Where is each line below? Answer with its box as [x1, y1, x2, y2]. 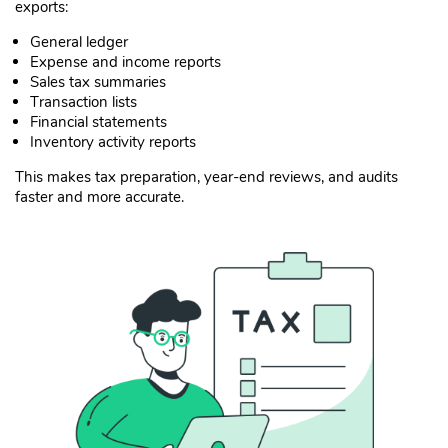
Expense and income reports [30, 51, 221, 72]
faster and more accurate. [15, 186, 184, 207]
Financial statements [30, 111, 167, 132]
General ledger [30, 31, 128, 52]
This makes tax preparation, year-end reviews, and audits [15, 166, 398, 187]
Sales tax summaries [30, 71, 166, 92]
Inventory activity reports [30, 131, 196, 152]
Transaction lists [30, 91, 137, 112]
